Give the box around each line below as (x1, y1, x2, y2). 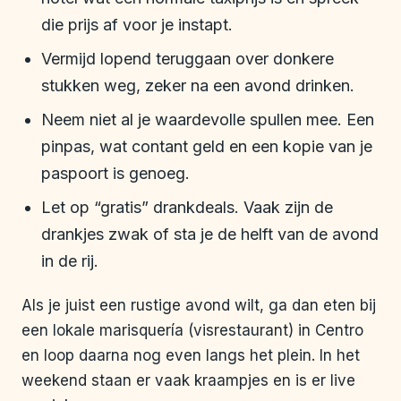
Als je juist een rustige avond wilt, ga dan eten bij (21, 296, 376, 315)
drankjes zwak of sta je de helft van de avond (41, 225, 379, 244)
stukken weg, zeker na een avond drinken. (41, 76, 354, 96)
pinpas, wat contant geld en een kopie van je (41, 137, 372, 157)
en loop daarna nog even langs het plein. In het (21, 346, 360, 365)
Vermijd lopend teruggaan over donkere (41, 49, 334, 69)
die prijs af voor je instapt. (41, 15, 233, 35)
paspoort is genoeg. (41, 164, 190, 183)
